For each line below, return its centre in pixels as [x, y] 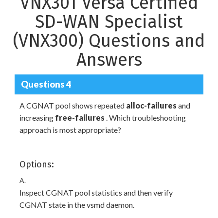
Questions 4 [46, 84]
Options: [37, 164]
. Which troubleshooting [145, 118]
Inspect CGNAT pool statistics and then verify [96, 192]
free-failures [80, 118]
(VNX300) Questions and [109, 41]
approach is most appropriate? [70, 130]
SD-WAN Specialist [109, 22]
